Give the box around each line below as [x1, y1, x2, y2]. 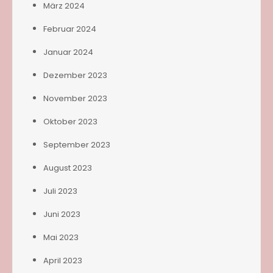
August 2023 [43, 161, 92, 174]
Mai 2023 [43, 231, 79, 243]
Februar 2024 [43, 23, 96, 35]
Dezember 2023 [43, 69, 107, 81]
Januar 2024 [43, 46, 93, 58]
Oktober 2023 [43, 115, 97, 127]
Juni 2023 [43, 208, 80, 220]
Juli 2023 [43, 185, 77, 197]
